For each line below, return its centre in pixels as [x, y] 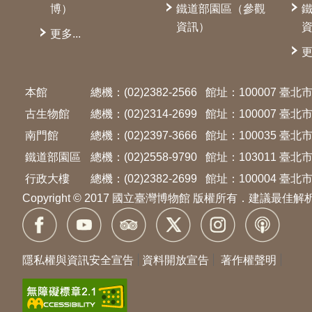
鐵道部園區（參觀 [220, 8]
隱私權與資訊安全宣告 [78, 260]
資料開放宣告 [175, 260]
